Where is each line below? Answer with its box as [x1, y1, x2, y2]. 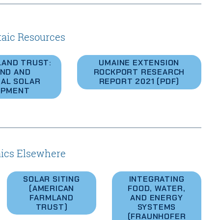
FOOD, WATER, [128, 183, 186, 193]
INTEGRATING [129, 173, 185, 184]
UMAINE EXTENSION [99, 57, 180, 68]
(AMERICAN [28, 183, 75, 193]
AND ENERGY [130, 192, 183, 203]
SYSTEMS [137, 201, 176, 212]
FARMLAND [29, 192, 74, 203]
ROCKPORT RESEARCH [93, 67, 185, 78]
